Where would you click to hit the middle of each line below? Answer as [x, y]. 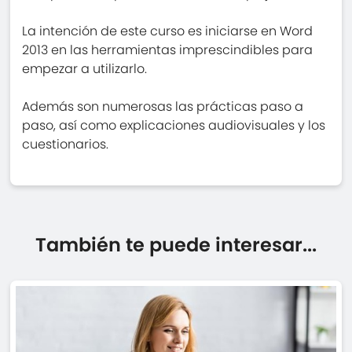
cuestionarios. [66, 145]
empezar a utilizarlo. [85, 69]
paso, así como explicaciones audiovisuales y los [174, 126]
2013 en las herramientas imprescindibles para [168, 50]
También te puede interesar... [176, 245]
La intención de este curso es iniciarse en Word [168, 31]
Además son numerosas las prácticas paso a [163, 107]
